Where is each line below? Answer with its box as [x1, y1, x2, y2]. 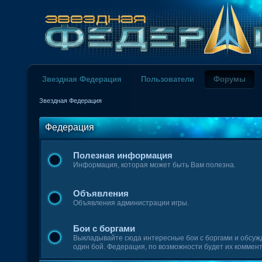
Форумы [213, 75, 246, 84]
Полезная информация [73, 150, 173, 160]
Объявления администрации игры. [73, 199, 189, 207]
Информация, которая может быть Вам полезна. [73, 161, 236, 169]
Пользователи [141, 75, 195, 84]
